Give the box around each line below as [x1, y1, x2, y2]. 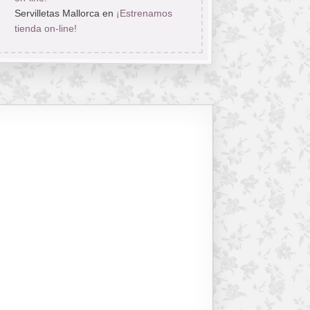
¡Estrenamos [116, 8, 172, 19]
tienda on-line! [14, 23, 77, 35]
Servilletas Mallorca [14, 8, 100, 19]
